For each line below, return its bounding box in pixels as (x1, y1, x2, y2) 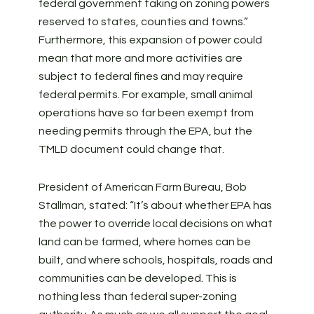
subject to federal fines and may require (38, 71, 243, 82)
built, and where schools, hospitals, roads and (38, 254, 273, 266)
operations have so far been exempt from (38, 107, 254, 118)
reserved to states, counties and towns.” (38, 16, 248, 27)
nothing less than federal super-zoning (38, 291, 237, 302)
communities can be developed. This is (38, 273, 237, 284)
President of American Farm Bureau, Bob (38, 182, 247, 193)
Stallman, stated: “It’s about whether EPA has (38, 200, 272, 211)
